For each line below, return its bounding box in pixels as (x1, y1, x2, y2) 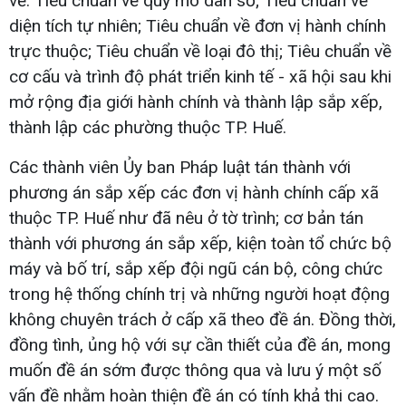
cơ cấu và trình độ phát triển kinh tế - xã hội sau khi (9, 65, 391, 87)
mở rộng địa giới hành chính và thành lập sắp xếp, (9, 91, 382, 112)
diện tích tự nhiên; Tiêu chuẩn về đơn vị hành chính (9, 14, 386, 36)
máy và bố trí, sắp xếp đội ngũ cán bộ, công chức (9, 257, 382, 279)
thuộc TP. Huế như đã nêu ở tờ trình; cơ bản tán (9, 207, 363, 228)
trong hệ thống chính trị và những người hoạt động (9, 283, 390, 304)
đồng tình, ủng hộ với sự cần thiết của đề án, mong (9, 333, 391, 355)
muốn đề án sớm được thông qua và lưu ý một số (9, 359, 382, 381)
